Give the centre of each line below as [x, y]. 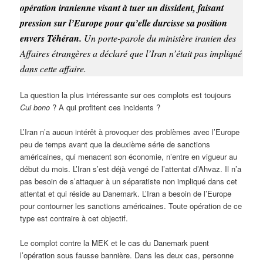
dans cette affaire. [53, 68]
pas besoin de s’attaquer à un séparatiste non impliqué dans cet [129, 181]
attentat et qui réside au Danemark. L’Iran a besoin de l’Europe [126, 193]
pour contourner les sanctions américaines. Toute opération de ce [131, 205]
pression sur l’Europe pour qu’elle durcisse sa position [124, 23]
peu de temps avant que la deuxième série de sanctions [115, 144]
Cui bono [35, 107]
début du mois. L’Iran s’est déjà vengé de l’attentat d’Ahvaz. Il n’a [131, 168]
